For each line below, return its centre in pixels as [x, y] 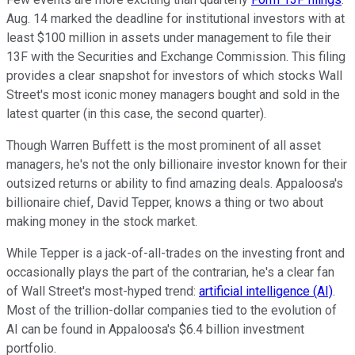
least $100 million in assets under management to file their [169, 37]
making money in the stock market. [102, 221]
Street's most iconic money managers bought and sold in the [173, 94]
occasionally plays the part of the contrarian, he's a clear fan [170, 272]
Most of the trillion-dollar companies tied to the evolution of [172, 310]
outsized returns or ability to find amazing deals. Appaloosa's [175, 183]
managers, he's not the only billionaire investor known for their [177, 164]
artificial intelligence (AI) [266, 291]
